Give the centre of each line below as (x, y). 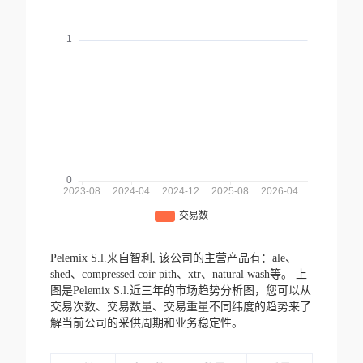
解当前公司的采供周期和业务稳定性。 (146, 323)
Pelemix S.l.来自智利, (104, 258)
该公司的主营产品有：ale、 (227, 258)
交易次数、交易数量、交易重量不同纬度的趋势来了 (180, 307)
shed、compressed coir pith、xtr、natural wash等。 (173, 275)
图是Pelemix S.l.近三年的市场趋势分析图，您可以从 (180, 291)
